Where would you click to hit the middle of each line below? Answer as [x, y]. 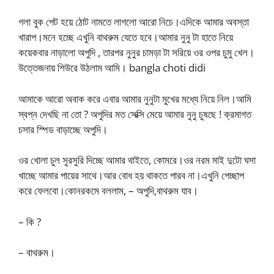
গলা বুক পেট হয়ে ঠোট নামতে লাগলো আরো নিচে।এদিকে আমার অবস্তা [134, 22]
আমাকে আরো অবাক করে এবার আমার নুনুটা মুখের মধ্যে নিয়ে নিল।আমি [135, 98]
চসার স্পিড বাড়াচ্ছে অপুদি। [63, 129]
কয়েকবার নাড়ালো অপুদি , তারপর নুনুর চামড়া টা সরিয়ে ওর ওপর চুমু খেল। [136, 52]
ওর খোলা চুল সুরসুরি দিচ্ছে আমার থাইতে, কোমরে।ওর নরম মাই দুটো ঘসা [137, 160]
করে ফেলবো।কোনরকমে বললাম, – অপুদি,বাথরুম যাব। [108, 191]
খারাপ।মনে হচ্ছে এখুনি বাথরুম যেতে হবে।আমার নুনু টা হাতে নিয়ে [126, 37]
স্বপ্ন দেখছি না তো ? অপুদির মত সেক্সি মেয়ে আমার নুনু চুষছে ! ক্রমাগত [135, 114]
